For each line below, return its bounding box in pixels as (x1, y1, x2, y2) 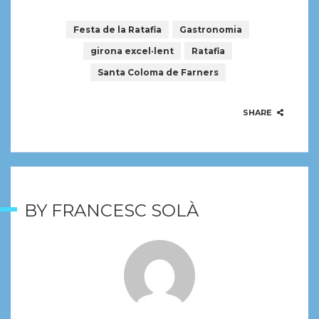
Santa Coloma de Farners (97, 66, 219, 78)
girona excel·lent (90, 45, 174, 56)
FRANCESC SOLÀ (51, 199, 199, 221)
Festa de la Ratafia (73, 23, 162, 35)
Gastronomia (179, 23, 242, 35)
